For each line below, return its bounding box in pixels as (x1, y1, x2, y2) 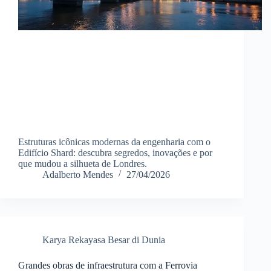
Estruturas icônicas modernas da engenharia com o (18, 136, 211, 147)
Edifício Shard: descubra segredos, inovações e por (18, 147, 212, 158)
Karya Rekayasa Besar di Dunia (42, 234, 165, 245)
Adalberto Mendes (42, 169, 113, 180)
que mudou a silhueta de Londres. (18, 158, 147, 169)
